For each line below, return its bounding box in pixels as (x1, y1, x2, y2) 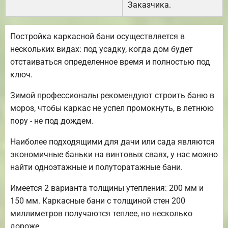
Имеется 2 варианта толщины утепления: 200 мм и (10, 183, 204, 193)
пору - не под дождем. (10, 116, 94, 126)
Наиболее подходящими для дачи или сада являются (10, 137, 215, 147)
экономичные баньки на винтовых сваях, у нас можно (10, 150, 218, 160)
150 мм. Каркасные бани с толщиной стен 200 (10, 196, 185, 206)
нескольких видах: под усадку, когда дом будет (10, 44, 193, 54)
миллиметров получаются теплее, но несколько (10, 209, 192, 219)
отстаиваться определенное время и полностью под (10, 57, 210, 67)
